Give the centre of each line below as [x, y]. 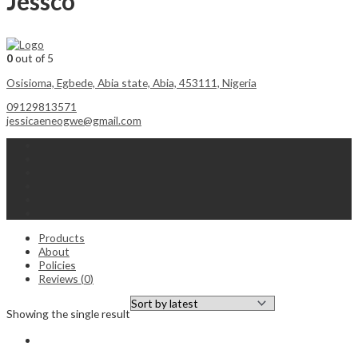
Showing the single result [68, 313]
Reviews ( [61, 278]
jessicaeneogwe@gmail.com [74, 121]
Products [62, 237]
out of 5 [33, 58]
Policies [57, 265]
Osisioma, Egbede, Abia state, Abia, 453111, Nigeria [131, 82]
